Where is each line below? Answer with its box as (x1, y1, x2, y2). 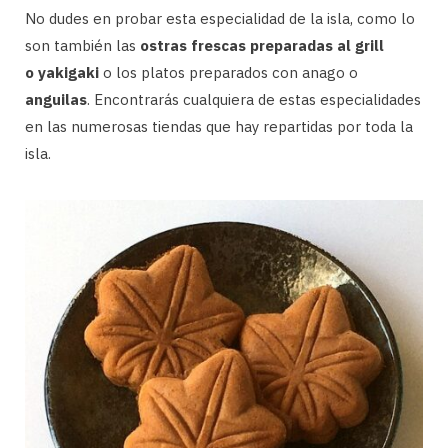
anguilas (25, 90, 87, 110)
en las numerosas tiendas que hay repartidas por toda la (25, 117, 413, 137)
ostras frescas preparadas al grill (140, 36, 384, 56)
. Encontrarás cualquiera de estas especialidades (87, 90, 421, 110)
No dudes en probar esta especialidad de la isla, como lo (25, 9, 415, 29)
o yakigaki (25, 63, 99, 83)
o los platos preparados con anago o (99, 63, 358, 83)
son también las (25, 36, 140, 56)
